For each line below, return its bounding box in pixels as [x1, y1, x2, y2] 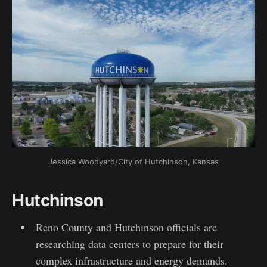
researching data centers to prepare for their [35, 237, 223, 252]
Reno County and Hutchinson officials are [35, 220, 217, 235]
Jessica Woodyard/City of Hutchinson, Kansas [48, 157, 219, 167]
